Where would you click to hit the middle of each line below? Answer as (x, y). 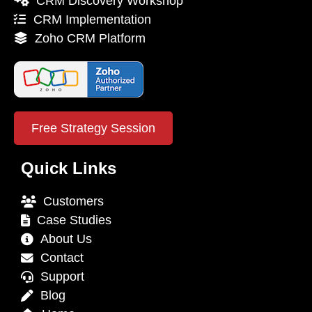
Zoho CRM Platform (87, 38)
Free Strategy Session (93, 128)
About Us (63, 239)
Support (59, 276)
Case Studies (71, 220)
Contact (58, 257)
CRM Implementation (89, 19)
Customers (70, 201)
